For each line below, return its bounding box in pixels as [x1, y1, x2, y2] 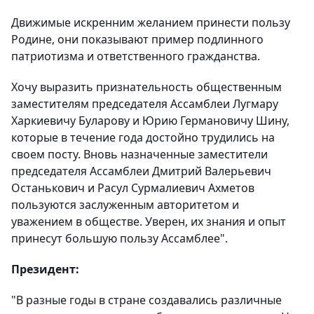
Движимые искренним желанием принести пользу [11, 15, 290, 30]
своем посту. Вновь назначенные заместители [11, 146, 268, 162]
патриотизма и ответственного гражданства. [11, 48, 260, 64]
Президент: [11, 261, 79, 277]
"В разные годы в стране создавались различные [11, 292, 282, 308]
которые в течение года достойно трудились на [11, 130, 275, 145]
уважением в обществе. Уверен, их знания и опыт [11, 214, 286, 229]
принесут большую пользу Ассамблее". [11, 231, 228, 246]
